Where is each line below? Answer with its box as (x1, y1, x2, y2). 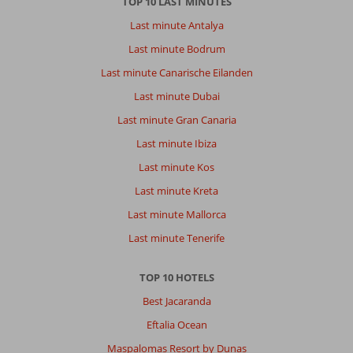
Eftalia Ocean (146, 317, 207, 332)
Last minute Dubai (133, 88, 220, 103)
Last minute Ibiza (136, 136, 217, 150)
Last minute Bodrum (128, 41, 225, 56)
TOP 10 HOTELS (139, 269, 214, 284)
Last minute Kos (139, 159, 214, 174)
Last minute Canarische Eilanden (100, 65, 253, 80)
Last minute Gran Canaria (117, 112, 236, 127)
